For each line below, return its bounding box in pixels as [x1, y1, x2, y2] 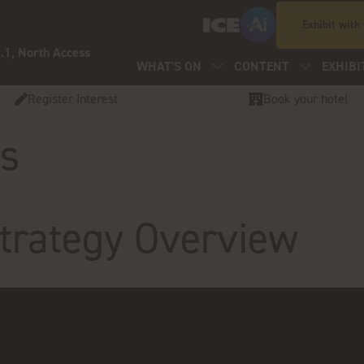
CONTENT [234, 57, 290, 75]
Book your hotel [262, 90, 348, 107]
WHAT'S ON [136, 57, 202, 75]
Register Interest [27, 90, 118, 107]
